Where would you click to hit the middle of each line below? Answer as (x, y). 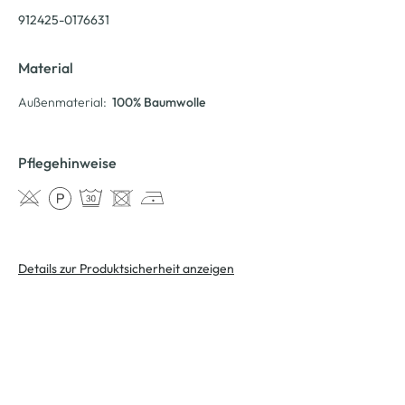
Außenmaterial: (62, 102)
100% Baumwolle (159, 102)
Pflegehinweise (67, 162)
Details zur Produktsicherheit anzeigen (126, 268)
